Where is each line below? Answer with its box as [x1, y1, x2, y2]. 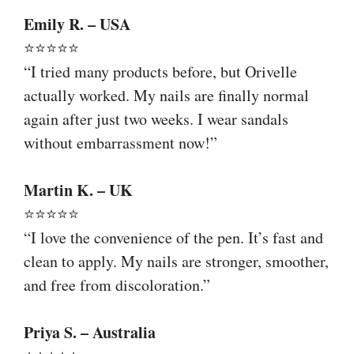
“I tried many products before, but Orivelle [24, 60, 297, 82]
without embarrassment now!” [24, 131, 217, 153]
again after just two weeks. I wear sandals [24, 107, 288, 130]
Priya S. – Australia [24, 320, 156, 344]
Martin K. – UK [24, 178, 133, 201]
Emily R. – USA [24, 12, 130, 36]
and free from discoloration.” [24, 273, 210, 296]
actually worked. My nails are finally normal [24, 84, 309, 106]
